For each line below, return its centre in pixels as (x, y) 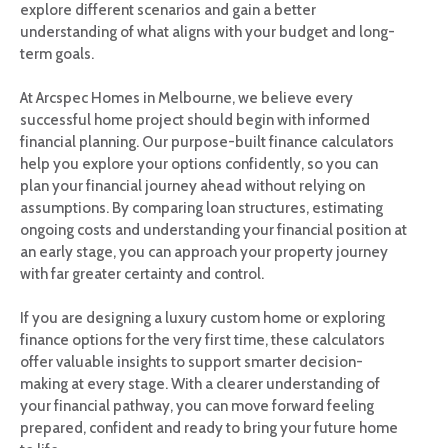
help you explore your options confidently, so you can (199, 163)
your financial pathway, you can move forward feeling (197, 405)
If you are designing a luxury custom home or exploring (202, 317)
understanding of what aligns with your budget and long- (207, 31)
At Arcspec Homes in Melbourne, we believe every (186, 97)
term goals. (57, 53)
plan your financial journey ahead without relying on (192, 185)
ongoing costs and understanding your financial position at (213, 229)
